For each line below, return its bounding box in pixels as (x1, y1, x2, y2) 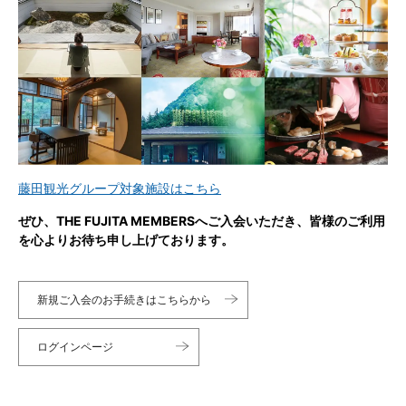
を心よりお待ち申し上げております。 (18, 232, 234, 248)
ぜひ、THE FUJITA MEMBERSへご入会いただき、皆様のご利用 (18, 213, 385, 229)
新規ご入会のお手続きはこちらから (37, 293, 211, 307)
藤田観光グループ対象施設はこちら (18, 180, 221, 197)
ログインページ (37, 340, 113, 354)
